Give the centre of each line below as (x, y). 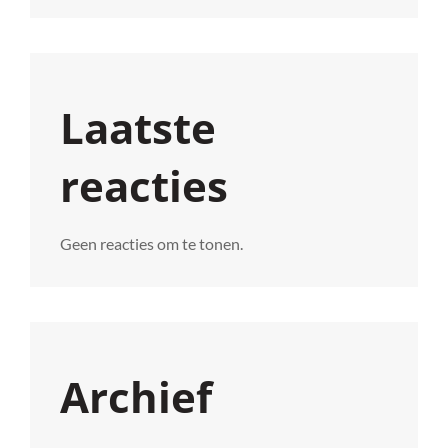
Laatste (138, 127)
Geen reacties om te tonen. (151, 243)
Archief (136, 396)
